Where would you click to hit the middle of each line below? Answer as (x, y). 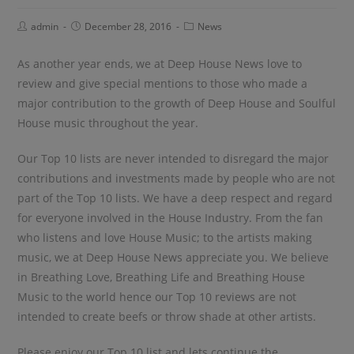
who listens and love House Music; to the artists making (165, 237)
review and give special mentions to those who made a (163, 83)
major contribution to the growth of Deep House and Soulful (177, 103)
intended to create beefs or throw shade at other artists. (167, 316)
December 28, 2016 (128, 26)
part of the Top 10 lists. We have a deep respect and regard (175, 198)
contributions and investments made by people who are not (177, 178)
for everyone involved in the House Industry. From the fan (171, 217)
